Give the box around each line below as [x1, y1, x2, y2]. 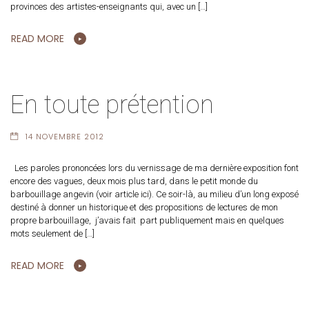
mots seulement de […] [10, 228, 94, 239]
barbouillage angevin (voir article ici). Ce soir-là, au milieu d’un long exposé [10, 189, 299, 199]
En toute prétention [10, 90, 214, 120]
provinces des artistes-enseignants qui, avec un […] [10, 1, 208, 12]
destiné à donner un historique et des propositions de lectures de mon [10, 202, 278, 212]
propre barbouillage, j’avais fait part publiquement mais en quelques [10, 215, 284, 226]
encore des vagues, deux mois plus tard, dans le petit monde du [10, 176, 258, 186]
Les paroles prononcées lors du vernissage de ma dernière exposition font [10, 163, 299, 173]
